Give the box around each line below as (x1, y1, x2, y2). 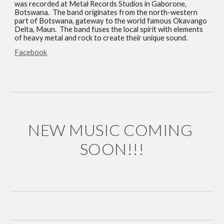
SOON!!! (79, 139, 144, 158)
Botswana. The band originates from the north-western (14, 8, 198, 16)
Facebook (14, 48, 47, 56)
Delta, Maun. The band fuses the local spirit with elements (14, 25, 203, 33)
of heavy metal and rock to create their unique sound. (14, 33, 188, 42)
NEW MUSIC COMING (28, 120, 193, 139)
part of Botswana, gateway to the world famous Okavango (14, 16, 207, 25)
